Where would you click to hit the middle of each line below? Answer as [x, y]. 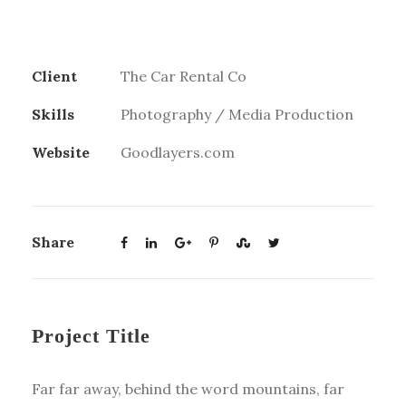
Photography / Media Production [237, 114]
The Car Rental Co [184, 76]
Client [54, 76]
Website [61, 152]
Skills [53, 114]
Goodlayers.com [178, 152]
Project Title [91, 335]
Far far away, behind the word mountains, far [188, 388]
